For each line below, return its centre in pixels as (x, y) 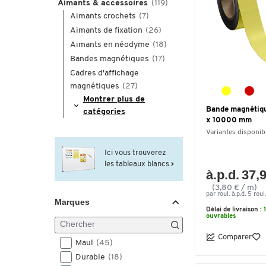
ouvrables (221, 216)
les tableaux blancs (138, 164)
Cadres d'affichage (104, 73)
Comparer (235, 237)
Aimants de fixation (107, 31)
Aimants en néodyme (111, 45)
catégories (104, 112)
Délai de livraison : (235, 210)
